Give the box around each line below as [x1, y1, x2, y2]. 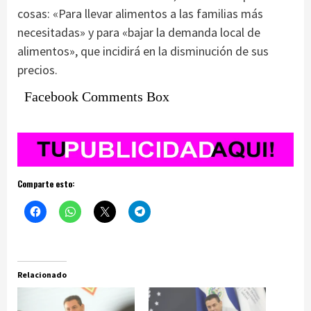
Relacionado [17, 269, 67, 280]
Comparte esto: [17, 177, 75, 190]
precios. [17, 61, 58, 78]
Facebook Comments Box [24, 88, 169, 104]
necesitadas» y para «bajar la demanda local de [17, 24, 260, 40]
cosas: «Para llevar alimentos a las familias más [17, 5, 263, 22]
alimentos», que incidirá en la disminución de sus [17, 42, 269, 59]
